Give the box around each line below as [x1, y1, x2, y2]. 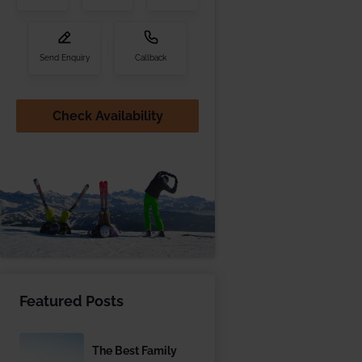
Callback [135, 53, 167, 63]
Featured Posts [19, 293, 124, 310]
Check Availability [52, 107, 163, 124]
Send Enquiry [39, 53, 90, 63]
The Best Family [92, 344, 178, 358]
